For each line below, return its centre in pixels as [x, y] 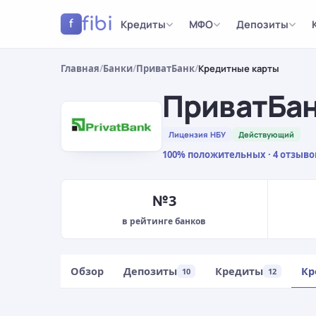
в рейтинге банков [164, 221]
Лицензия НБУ [197, 134]
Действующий [266, 134]
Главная [80, 68]
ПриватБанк [165, 68]
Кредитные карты [239, 68]
